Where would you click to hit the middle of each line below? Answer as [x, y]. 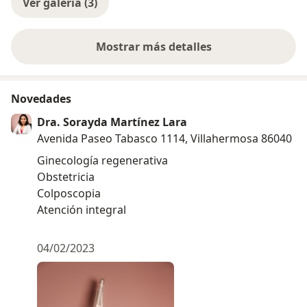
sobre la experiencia [207, 54]
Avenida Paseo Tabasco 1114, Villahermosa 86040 [164, 139]
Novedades [41, 99]
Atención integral [82, 210]
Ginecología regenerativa [102, 161]
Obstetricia [66, 177]
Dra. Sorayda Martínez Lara [112, 122]
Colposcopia [69, 194]
